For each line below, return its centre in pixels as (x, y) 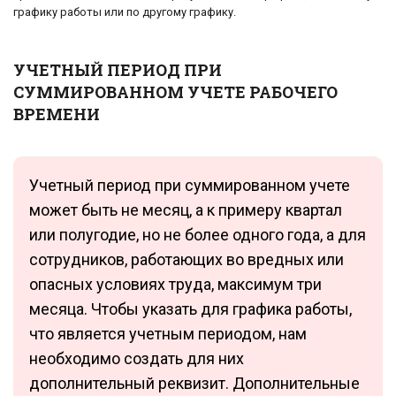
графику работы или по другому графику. (125, 12)
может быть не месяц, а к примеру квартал (186, 210)
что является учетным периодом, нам (168, 334)
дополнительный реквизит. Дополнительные (194, 384)
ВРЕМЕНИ (57, 114)
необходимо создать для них (137, 359)
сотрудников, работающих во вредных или (187, 260)
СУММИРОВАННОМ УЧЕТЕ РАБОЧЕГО (175, 92)
